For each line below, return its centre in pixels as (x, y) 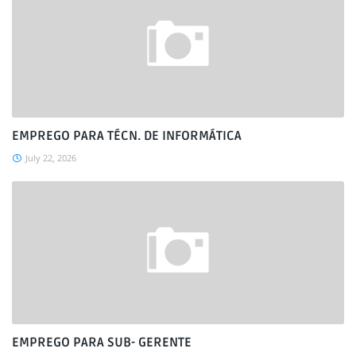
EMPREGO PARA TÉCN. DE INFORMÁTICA (127, 136)
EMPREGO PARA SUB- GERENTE (102, 342)
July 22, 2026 (51, 158)
